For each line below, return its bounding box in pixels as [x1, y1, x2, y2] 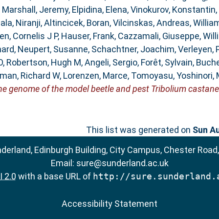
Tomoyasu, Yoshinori [131, 70, 213, 81]
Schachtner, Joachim [91, 44, 175, 55]
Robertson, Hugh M [6, 57, 81, 68]
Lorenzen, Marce [63, 70, 128, 81]
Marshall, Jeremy [1, 4, 68, 15]
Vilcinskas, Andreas [112, 18, 190, 28]
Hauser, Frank [61, 31, 114, 42]
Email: [50, 158, 76, 169]
